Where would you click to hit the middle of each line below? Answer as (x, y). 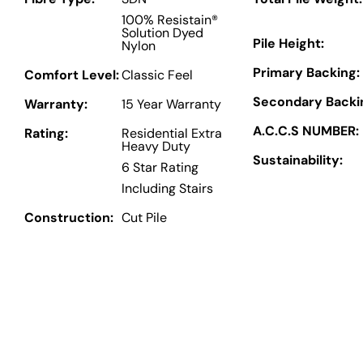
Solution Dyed (162, 33)
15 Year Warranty (171, 105)
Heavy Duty (156, 147)
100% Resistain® (170, 20)
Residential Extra (172, 134)
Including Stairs (167, 189)
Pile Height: (288, 43)
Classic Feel (157, 75)
